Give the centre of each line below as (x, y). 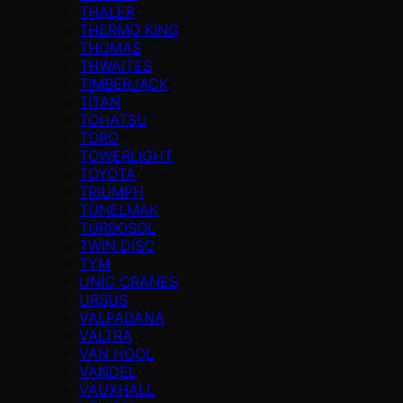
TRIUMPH (112, 191)
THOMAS (110, 47)
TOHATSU (113, 119)
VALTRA (106, 335)
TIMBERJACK (124, 83)
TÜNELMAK (119, 209)
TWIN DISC (117, 245)
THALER (107, 11)
